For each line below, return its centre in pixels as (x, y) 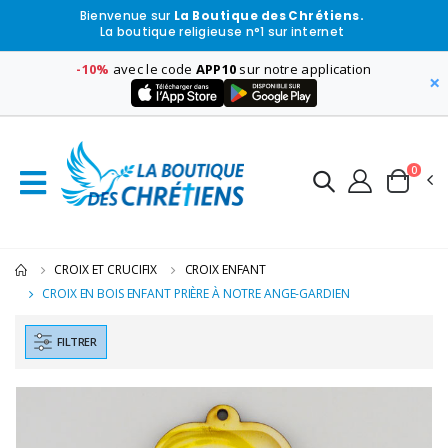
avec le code (152, 68)
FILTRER (77, 342)
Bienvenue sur (126, 16)
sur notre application (304, 68)
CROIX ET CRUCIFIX (106, 270)
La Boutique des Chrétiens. (269, 16)
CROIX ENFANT (225, 270)
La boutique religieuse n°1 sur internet (222, 32)
